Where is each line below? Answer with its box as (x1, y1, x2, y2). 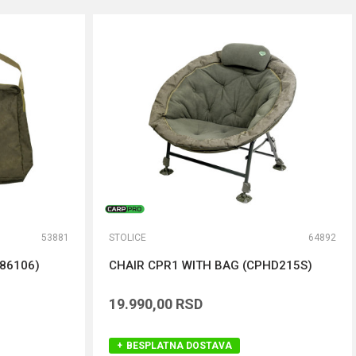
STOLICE (109, 232, 146, 243)
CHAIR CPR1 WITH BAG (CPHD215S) (109, 258, 312, 273)
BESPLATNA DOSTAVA (126, 340, 232, 351)
